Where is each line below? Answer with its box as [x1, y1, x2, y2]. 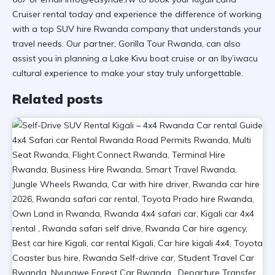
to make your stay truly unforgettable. [88, 68, 243, 79]
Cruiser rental [12, 9, 66, 20]
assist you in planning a [12, 53, 110, 64]
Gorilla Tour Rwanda [118, 38, 202, 50]
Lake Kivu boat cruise [110, 53, 195, 64]
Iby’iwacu [221, 53, 258, 64]
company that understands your [128, 23, 261, 35]
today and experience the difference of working [66, 9, 261, 20]
